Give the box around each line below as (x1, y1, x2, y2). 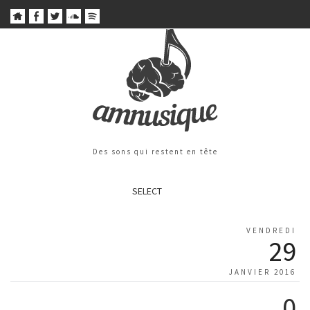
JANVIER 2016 (229, 267, 296, 277)
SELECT (131, 185, 162, 198)
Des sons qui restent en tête (92, 147, 218, 157)
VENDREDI (246, 226, 296, 236)
